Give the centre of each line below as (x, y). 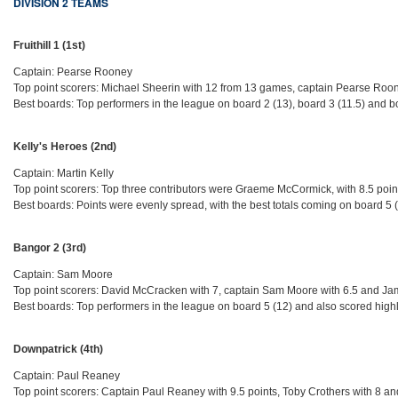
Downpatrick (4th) (59, 350)
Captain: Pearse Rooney (73, 72)
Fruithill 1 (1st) (50, 46)
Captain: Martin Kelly (64, 174)
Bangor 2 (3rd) (50, 248)
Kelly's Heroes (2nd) (65, 147)
